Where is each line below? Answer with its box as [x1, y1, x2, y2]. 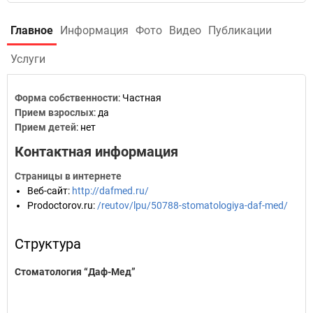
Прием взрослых [15, 107, 94, 118]
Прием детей [15, 122, 76, 133]
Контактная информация [15, 143, 178, 160]
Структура [15, 235, 81, 252]
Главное [10, 24, 53, 37]
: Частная [118, 92, 161, 103]
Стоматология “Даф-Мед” [15, 266, 136, 277]
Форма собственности [15, 92, 118, 103]
